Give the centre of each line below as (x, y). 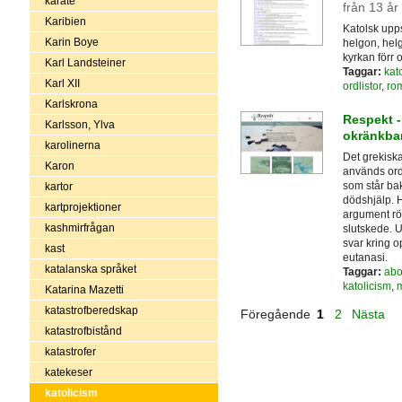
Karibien (65, 21)
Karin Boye (71, 42)
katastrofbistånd (83, 331)
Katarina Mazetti (84, 289)
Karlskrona (71, 104)
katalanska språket (90, 269)
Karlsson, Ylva (79, 124)
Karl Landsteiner (85, 62)
